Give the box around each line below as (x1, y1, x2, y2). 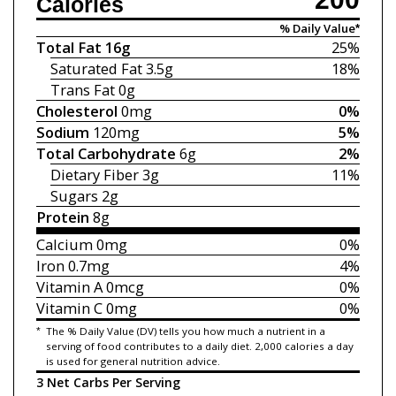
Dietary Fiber (50, 164, 140, 186)
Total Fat (35, 37, 102, 58)
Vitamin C (35, 298, 103, 319)
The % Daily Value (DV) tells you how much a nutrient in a (45, 324, 325, 338)
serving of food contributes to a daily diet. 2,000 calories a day (45, 339, 354, 353)
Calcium (35, 234, 93, 255)
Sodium (35, 122, 89, 143)
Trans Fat (50, 80, 116, 101)
